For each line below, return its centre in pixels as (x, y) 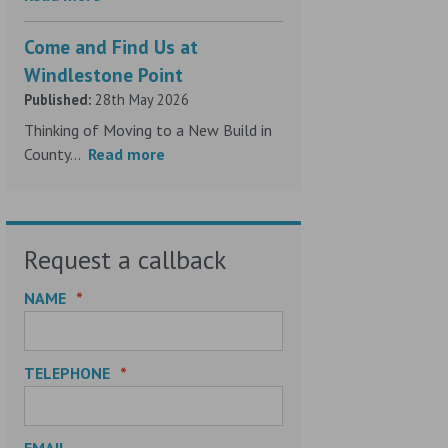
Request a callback (125, 259)
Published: (58, 99)
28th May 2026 (140, 99)
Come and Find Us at (111, 46)
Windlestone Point (104, 74)
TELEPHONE (67, 372)
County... (56, 153)
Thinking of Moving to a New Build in (148, 129)
